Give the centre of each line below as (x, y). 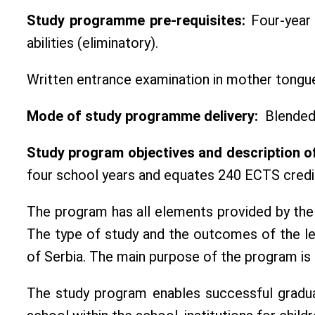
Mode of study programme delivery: (142, 116)
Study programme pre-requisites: (136, 21)
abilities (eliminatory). (92, 43)
